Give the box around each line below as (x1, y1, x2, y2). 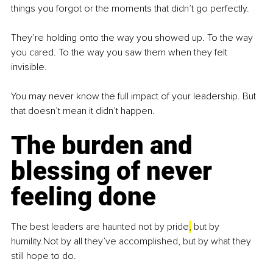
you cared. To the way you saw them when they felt (11, 46, 230, 59)
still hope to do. (11, 250, 76, 263)
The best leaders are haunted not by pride (11, 221, 189, 233)
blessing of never (11, 156, 218, 186)
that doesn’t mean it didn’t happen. (11, 105, 155, 118)
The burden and (11, 130, 199, 161)
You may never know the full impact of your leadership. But (11, 90, 258, 103)
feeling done (11, 182, 156, 212)
